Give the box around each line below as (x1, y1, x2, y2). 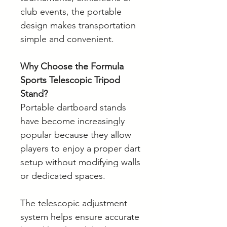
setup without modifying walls (20, 157, 140, 168)
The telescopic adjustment (20, 198, 127, 209)
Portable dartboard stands (20, 102, 126, 113)
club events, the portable (20, 6, 122, 18)
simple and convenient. (20, 33, 114, 45)
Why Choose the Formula (20, 61, 124, 72)
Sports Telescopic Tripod (20, 74, 120, 86)
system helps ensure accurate (20, 211, 139, 223)
